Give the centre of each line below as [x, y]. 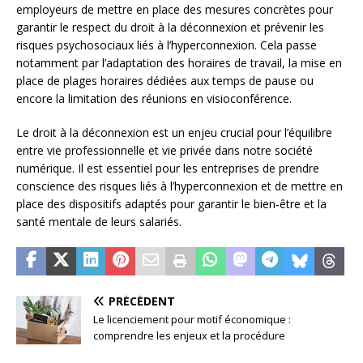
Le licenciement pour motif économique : [192, 319]
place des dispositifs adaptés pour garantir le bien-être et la [171, 203]
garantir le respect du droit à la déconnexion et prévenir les [170, 27]
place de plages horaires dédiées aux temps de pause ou [165, 80]
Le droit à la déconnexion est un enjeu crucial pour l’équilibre [174, 132]
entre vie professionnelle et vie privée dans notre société [164, 150]
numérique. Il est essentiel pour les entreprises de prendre [168, 168]
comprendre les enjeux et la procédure [189, 335]
